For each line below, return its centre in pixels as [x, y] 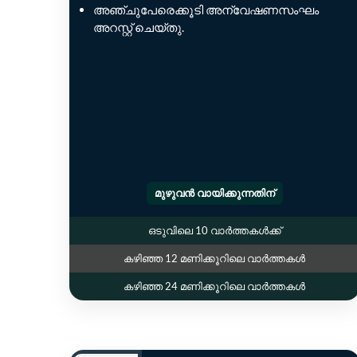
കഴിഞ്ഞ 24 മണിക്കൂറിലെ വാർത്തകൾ [215, 286]
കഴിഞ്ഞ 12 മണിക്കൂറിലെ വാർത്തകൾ [215, 259]
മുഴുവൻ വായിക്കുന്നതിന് [214, 193]
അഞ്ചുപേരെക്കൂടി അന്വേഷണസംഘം [206, 10]
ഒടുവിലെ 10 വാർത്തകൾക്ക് [214, 231]
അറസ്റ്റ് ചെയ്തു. [139, 27]
